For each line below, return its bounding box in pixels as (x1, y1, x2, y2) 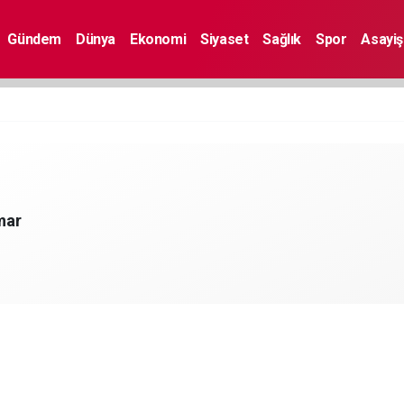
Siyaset (200, 30, 249, 48)
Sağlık (262, 30, 302, 48)
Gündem (7, 30, 62, 48)
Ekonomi (130, 30, 187, 48)
